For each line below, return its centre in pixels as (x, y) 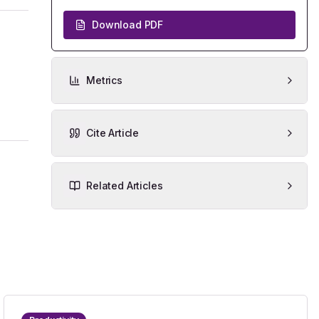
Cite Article (113, 133)
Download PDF (128, 25)
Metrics (104, 80)
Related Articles (125, 185)
